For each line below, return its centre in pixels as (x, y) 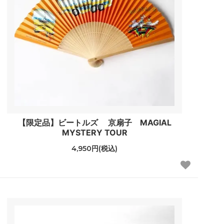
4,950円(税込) (95, 149)
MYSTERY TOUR (94, 133)
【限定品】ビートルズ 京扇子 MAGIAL (94, 123)
